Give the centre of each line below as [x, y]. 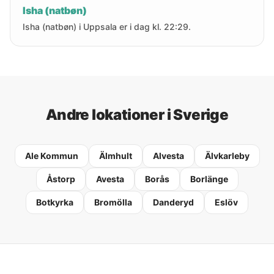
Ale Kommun [51, 156]
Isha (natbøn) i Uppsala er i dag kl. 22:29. [107, 27]
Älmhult [115, 156]
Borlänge [209, 179]
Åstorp [61, 179]
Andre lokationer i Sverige [137, 115]
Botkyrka [55, 202]
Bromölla [113, 202]
